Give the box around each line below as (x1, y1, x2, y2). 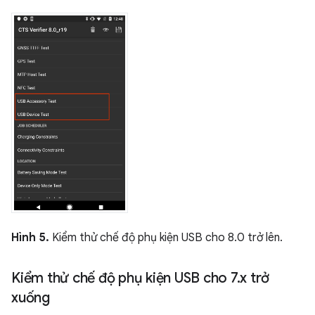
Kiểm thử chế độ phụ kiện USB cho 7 (11, 269, 237, 287)
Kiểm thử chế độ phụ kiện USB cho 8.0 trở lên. (49, 230, 283, 245)
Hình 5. (11, 230, 49, 245)
